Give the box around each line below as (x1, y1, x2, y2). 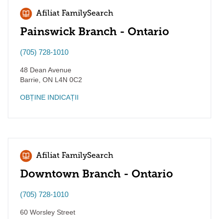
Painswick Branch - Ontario (20, 25, 169, 38)
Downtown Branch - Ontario (20, 167, 173, 180)
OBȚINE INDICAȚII (20, 93, 79, 101)
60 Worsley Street (20, 208, 75, 216)
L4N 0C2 (53, 76, 82, 84)
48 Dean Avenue (20, 66, 71, 74)
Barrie (20, 76, 39, 84)
